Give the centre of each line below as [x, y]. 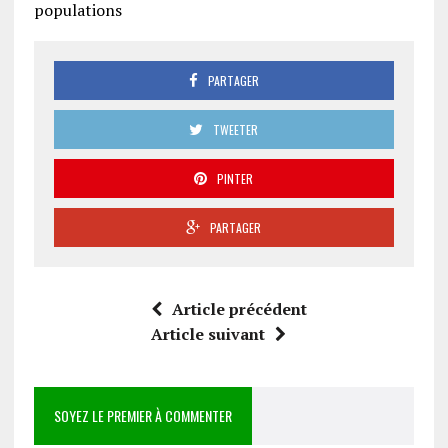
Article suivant [208, 334]
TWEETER [236, 130]
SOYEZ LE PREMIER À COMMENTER [142, 416]
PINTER [235, 179]
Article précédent [239, 309]
